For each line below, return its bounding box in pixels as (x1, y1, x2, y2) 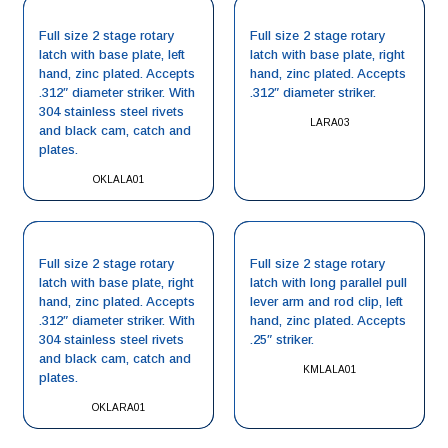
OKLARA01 (91, 402, 146, 413)
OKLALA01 (92, 174, 145, 185)
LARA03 (309, 117, 350, 128)
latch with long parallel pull (250, 275, 407, 290)
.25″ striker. (250, 332, 314, 347)
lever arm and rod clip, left (250, 294, 403, 309)
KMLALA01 (302, 364, 357, 375)
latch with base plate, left (39, 47, 185, 62)
